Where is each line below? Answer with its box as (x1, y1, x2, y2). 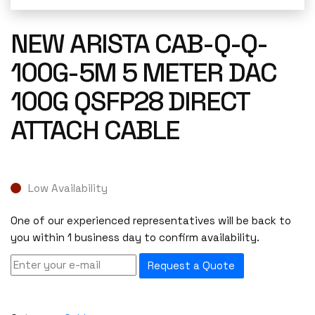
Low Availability (28, 181, 108, 195)
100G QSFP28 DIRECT (11, 84, 249, 118)
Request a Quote (148, 259, 236, 273)
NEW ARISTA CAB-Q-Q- (11, 27, 267, 60)
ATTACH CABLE (11, 113, 180, 147)
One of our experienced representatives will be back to (11, 214, 291, 228)
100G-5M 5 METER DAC (11, 56, 276, 89)
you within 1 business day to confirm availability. (11, 231, 259, 245)
